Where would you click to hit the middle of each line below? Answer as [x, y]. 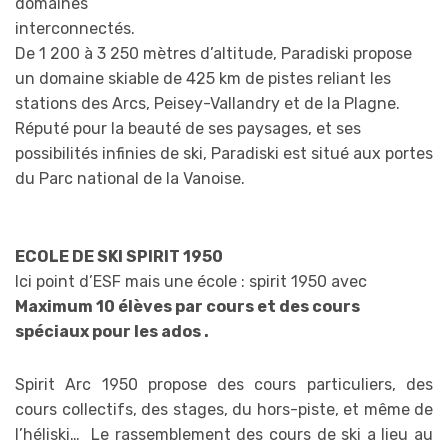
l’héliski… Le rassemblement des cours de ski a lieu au [224, 435]
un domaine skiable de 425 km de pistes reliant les [203, 79]
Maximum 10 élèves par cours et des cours [187, 307]
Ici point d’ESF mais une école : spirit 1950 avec [191, 282]
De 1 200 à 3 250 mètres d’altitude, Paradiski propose [213, 54]
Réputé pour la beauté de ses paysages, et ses [188, 129]
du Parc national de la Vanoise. [130, 179]
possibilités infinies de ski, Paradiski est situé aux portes [224, 154]
